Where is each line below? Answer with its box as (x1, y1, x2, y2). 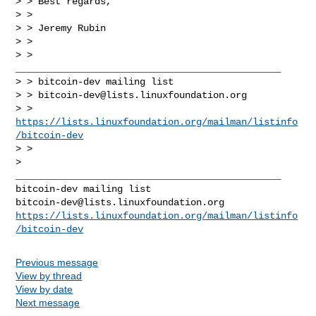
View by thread (16, 269, 83, 281)
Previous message (16, 256, 99, 268)
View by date (16, 283, 73, 295)
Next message (16, 296, 80, 308)
